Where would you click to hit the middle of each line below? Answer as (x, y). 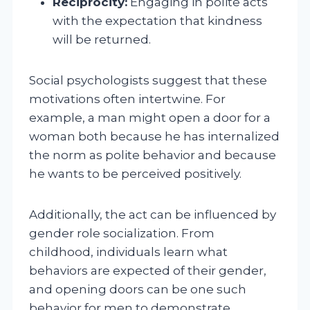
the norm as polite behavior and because (153, 155)
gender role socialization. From (122, 233)
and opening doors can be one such (138, 289)
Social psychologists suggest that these (148, 80)
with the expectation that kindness (157, 20)
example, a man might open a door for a (150, 117)
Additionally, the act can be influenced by (153, 214)
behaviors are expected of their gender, (148, 270)
